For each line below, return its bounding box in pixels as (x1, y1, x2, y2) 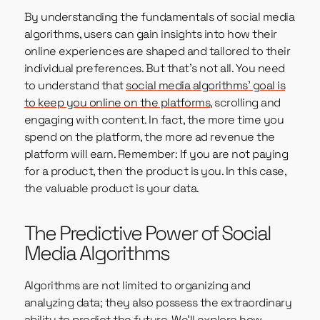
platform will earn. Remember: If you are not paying (24, 146, 289, 162)
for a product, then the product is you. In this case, (24, 164, 286, 179)
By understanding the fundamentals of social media (24, 9, 295, 25)
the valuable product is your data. (24, 181, 199, 196)
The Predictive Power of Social (24, 220, 271, 246)
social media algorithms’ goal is (126, 78, 286, 94)
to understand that (24, 78, 126, 94)
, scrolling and (210, 95, 281, 111)
